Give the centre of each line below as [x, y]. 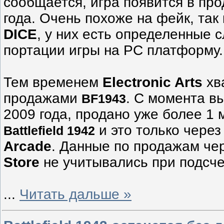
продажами [42, 98]
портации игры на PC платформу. [113, 50]
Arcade [27, 146]
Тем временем [53, 82]
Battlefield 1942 [49, 130]
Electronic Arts [152, 82]
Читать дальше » [75, 194]
